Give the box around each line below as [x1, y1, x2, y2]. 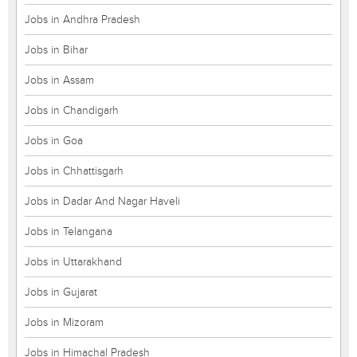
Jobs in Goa [25, 134, 83, 147]
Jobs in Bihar [25, 43, 88, 57]
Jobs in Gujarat [25, 285, 97, 299]
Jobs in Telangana [25, 225, 112, 238]
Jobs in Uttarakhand [25, 255, 122, 269]
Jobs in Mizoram [25, 316, 104, 329]
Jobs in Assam [25, 73, 94, 87]
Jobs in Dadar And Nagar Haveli [25, 194, 180, 208]
